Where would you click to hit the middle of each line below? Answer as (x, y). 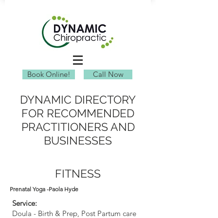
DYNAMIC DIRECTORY (78, 100)
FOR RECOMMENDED (78, 113)
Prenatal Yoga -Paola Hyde (44, 189)
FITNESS (78, 173)
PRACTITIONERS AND (78, 127)
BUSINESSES (78, 140)
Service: (25, 203)
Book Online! (49, 74)
